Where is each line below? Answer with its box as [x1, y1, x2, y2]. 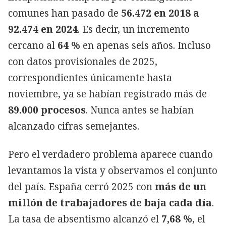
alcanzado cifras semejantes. [8, 119, 139, 133]
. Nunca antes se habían [86, 103, 194, 117]
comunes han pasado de [8, 6, 121, 20]
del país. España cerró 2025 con [8, 180, 155, 193]
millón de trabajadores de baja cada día [8, 196, 212, 209]
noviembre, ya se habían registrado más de [8, 87, 207, 100]
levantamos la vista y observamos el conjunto [8, 163, 217, 177]
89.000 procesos [8, 103, 86, 117]
